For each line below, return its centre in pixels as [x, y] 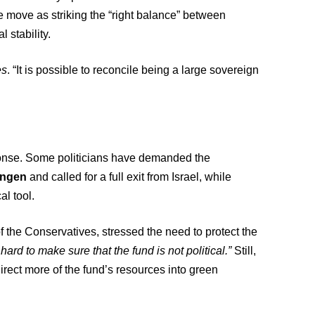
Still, [244, 251]
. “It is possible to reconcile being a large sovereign [133, 70]
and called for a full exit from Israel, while [129, 177]
